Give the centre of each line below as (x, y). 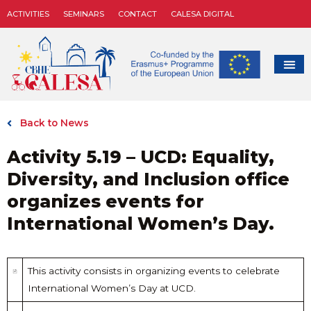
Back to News (54, 123)
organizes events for (106, 202)
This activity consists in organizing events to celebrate (153, 271)
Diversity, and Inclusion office (148, 179)
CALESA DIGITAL (202, 14)
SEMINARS (84, 14)
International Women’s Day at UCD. (111, 288)
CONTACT (137, 14)
